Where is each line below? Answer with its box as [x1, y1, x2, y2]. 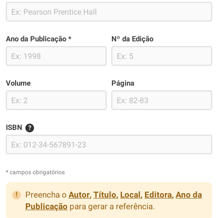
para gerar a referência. [68, 202, 155, 211]
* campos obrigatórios [6, 169, 65, 176]
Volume [6, 79, 31, 88]
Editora [145, 190, 172, 200]
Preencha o [25, 190, 69, 200]
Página [111, 79, 134, 88]
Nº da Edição [111, 35, 153, 43]
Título [93, 190, 116, 200]
